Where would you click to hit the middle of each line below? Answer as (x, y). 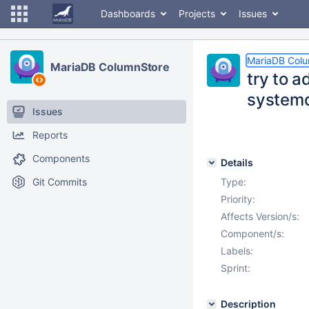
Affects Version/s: (260, 216)
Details (237, 162)
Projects (197, 13)
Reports (50, 135)
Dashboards (128, 13)
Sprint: (236, 268)
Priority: (238, 199)
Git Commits (60, 182)
